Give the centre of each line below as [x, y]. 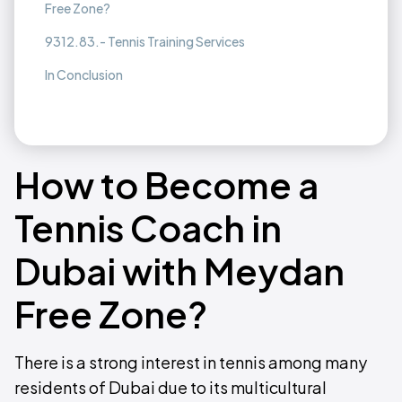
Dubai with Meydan [179, 271]
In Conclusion [84, 74]
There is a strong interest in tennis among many [191, 362]
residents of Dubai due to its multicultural [170, 387]
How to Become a [166, 184]
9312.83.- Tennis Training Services [145, 41]
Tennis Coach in [148, 227]
